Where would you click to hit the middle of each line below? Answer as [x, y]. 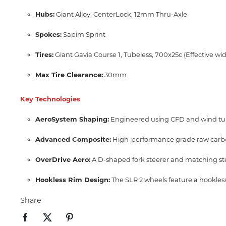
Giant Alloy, [73, 14]
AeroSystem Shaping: [72, 119]
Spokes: [48, 34]
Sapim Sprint [83, 34]
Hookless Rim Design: [73, 180]
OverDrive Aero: [63, 159]
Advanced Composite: [73, 139]
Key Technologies [50, 99]
